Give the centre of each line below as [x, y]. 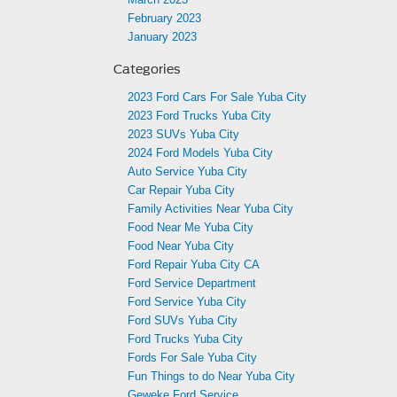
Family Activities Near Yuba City [210, 209]
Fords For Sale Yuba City [192, 358]
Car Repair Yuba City [181, 190]
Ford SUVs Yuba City [183, 320]
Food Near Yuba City [181, 246]
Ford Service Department [192, 283]
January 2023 [162, 37]
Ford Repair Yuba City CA [194, 265]
